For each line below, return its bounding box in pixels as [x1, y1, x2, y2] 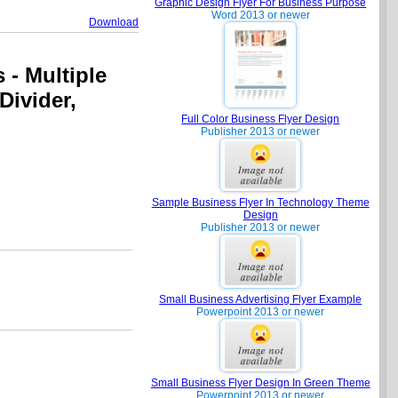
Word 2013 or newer [211, 9, 310, 22]
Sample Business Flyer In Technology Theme [151, 196, 370, 210]
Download [89, 16, 139, 28]
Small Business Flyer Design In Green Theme [150, 377, 370, 390]
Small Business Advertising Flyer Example [159, 292, 362, 306]
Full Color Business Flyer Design [181, 113, 340, 126]
